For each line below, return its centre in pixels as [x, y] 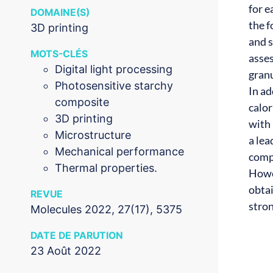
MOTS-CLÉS [59, 54]
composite [82, 102]
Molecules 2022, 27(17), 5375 [106, 210]
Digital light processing [114, 69]
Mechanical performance [119, 152]
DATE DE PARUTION [77, 236]
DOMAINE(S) [60, 13]
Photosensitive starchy [114, 86]
